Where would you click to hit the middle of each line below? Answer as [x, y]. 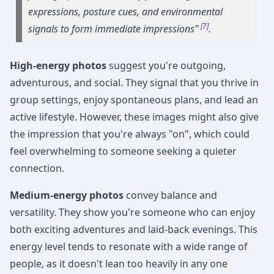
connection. [37, 168]
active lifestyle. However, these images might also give [134, 117]
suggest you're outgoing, [166, 65]
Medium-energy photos [67, 195]
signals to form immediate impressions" [114, 28]
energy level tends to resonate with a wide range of [129, 246]
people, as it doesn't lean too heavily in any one [119, 263]
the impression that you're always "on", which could [130, 134]
